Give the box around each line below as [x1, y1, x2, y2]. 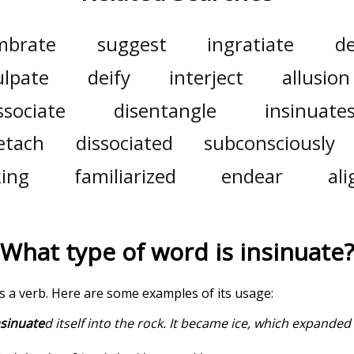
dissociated [75, 130, 173, 156]
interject [169, 64, 243, 90]
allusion [281, 64, 350, 90]
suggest [96, 31, 167, 58]
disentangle [113, 96, 217, 123]
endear [220, 162, 283, 189]
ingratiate [207, 31, 295, 58]
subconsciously [204, 130, 336, 156]
